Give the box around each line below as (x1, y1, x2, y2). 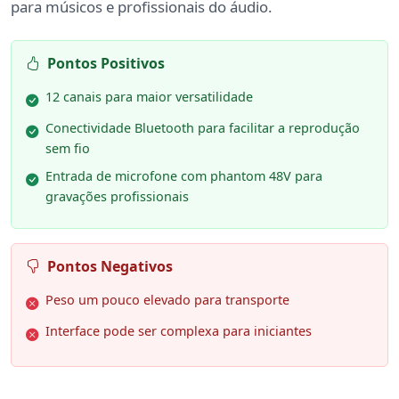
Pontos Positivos (47, 53, 165, 73)
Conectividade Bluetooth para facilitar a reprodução (45, 118, 360, 136)
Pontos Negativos (47, 256, 173, 276)
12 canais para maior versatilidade (45, 87, 253, 105)
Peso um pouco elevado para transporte (45, 290, 289, 308)
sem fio (45, 139, 90, 157)
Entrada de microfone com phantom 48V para (45, 167, 322, 184)
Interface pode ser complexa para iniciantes (45, 322, 312, 339)
